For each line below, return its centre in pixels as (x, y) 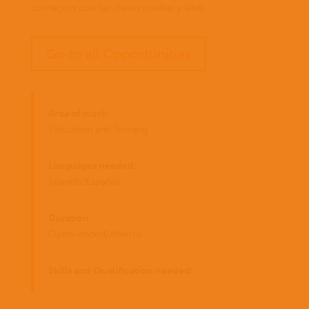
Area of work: (79, 113)
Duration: (70, 218)
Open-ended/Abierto (95, 234)
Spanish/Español (84, 182)
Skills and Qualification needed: (120, 271)
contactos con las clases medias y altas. (119, 8)
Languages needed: (92, 166)
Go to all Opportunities (118, 54)
